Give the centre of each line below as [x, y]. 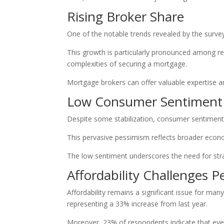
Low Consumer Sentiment [145, 102]
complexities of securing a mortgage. [127, 64]
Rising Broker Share [126, 17]
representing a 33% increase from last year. [137, 204]
